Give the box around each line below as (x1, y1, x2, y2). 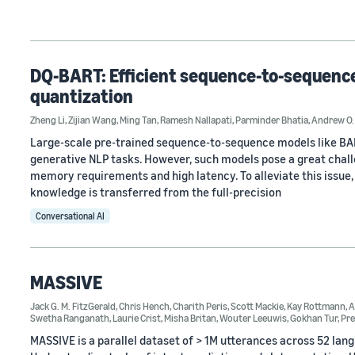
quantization (30, 84, 133, 107)
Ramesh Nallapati (160, 113, 232, 126)
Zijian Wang (68, 113, 116, 126)
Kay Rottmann (287, 299, 345, 312)
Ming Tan (120, 113, 157, 126)
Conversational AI (36, 209, 105, 222)
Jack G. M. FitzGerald (30, 299, 116, 312)
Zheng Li (30, 113, 65, 126)
